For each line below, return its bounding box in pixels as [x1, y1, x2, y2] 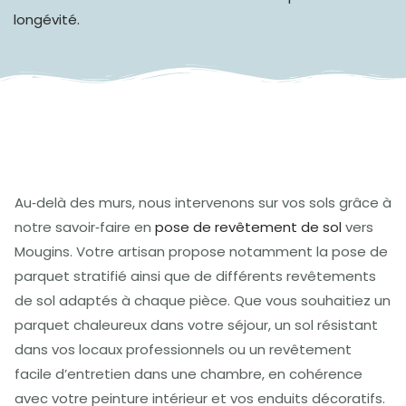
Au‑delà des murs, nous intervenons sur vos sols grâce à [14, 193, 391, 213]
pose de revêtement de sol [155, 217, 342, 237]
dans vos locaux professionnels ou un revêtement [14, 340, 352, 360]
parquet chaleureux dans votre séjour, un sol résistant [14, 315, 378, 335]
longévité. [14, 9, 80, 29]
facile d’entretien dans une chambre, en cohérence [14, 364, 362, 384]
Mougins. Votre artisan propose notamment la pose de [14, 242, 388, 262]
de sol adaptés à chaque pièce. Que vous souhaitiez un [14, 291, 391, 311]
